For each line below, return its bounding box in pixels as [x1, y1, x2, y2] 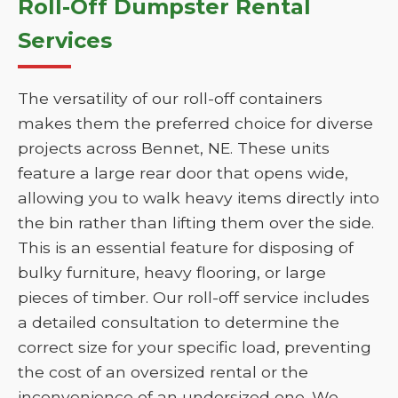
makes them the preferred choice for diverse [18, 114, 373, 132]
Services [18, 28, 112, 53]
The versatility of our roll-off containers [18, 89, 322, 107]
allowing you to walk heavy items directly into [18, 188, 379, 207]
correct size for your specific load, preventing [18, 338, 371, 356]
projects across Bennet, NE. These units [18, 139, 330, 157]
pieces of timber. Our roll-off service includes [18, 288, 370, 306]
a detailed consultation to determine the [18, 313, 339, 331]
